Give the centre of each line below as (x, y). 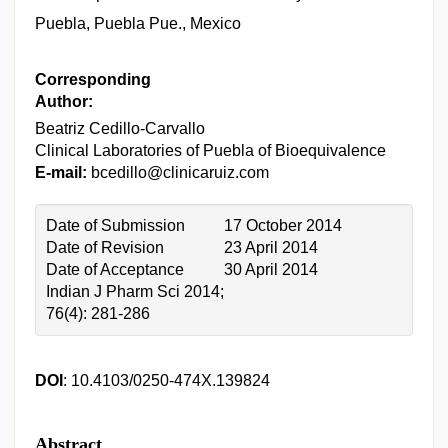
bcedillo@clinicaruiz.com (178, 172)
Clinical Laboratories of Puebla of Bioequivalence (210, 150)
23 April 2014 (271, 247)
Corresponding (93, 79)
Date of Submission (115, 225)
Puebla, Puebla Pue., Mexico (138, 23)
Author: (64, 101)
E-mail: (61, 172)
